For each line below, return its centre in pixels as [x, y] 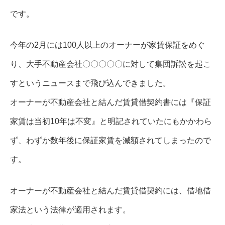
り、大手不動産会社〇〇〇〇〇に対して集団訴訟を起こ [110, 64]
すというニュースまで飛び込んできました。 [90, 83]
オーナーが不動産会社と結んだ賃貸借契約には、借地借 [110, 191]
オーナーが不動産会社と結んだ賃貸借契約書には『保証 [110, 102]
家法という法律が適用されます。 [70, 210]
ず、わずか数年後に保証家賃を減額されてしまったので [110, 140]
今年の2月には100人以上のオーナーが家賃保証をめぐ [107, 45]
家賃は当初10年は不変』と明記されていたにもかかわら [111, 121]
